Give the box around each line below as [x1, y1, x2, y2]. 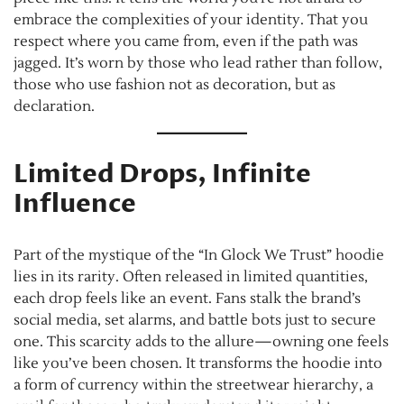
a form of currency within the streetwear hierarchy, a [14, 375, 373, 394]
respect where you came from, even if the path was [14, 32, 358, 50]
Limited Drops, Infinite [14, 156, 311, 191]
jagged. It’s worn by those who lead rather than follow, [14, 53, 382, 72]
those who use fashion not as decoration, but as [14, 75, 335, 94]
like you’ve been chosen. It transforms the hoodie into [14, 353, 382, 372]
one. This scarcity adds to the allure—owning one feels [14, 332, 389, 351]
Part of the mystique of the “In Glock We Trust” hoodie [14, 245, 384, 264]
